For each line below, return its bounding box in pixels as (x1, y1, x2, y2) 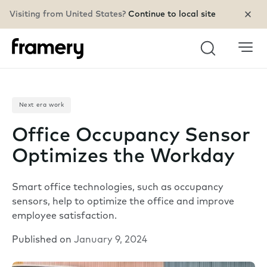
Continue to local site (128, 10, 216, 19)
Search (198, 51, 239, 64)
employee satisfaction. (12, 212, 117, 222)
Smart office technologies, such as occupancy (12, 183, 223, 193)
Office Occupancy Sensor (12, 126, 250, 146)
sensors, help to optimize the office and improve (12, 197, 234, 207)
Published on (12, 235, 74, 246)
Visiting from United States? (10, 10, 128, 19)
